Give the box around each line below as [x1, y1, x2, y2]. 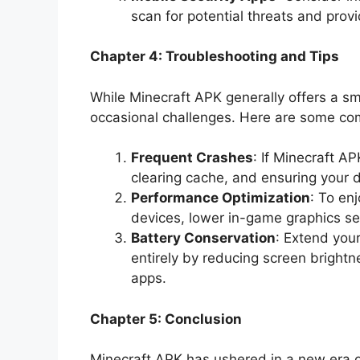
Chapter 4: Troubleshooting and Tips [90, 48, 339, 65]
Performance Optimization [131, 190, 310, 207]
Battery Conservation [131, 230, 276, 247]
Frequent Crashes [131, 149, 253, 166]
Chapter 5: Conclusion [90, 310, 242, 327]
